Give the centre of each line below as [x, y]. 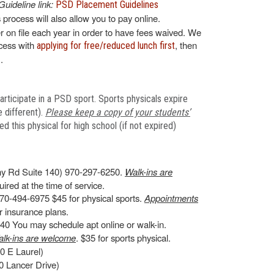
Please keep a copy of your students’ [118, 112]
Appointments [171, 198]
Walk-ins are [149, 172]
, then [186, 45]
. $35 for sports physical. [123, 238]
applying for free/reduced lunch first [106, 46]
